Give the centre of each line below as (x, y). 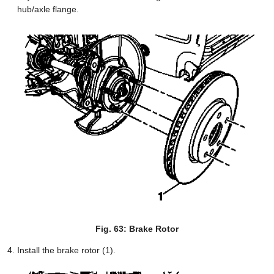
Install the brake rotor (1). (66, 250)
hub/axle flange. (48, 9)
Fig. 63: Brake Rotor (137, 229)
